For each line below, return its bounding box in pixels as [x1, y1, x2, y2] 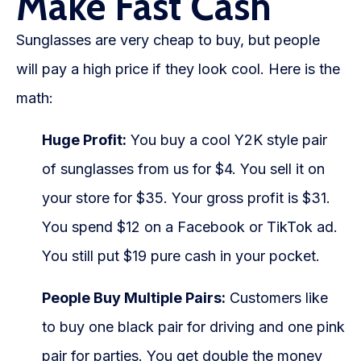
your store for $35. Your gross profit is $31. [42, 189, 330, 206]
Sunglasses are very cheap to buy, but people [16, 31, 320, 48]
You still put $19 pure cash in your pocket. [42, 247, 320, 264]
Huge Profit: [42, 131, 127, 148]
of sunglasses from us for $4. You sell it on [42, 160, 325, 177]
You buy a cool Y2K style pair [127, 131, 327, 148]
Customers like [226, 289, 328, 306]
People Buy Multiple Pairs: [42, 289, 226, 306]
